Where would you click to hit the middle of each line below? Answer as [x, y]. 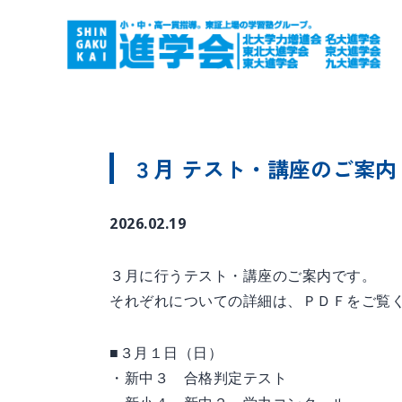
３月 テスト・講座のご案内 [264, 168]
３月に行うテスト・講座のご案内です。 [243, 275]
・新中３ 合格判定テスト [198, 378]
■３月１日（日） [166, 353]
